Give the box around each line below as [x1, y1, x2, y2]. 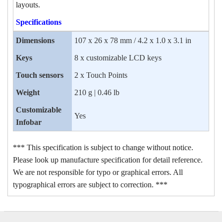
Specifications [16, 17, 61, 26]
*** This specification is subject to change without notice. [13, 143, 193, 152]
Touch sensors [16, 70, 63, 79]
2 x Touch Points [74, 70, 127, 79]
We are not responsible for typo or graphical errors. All [13, 167, 183, 176]
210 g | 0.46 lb [74, 88, 119, 97]
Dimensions [16, 36, 55, 45]
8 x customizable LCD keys [74, 53, 162, 62]
